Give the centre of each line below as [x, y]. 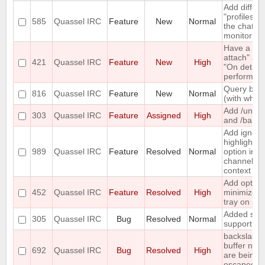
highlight [239, 142]
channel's [241, 161]
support [238, 224]
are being [241, 255]
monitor [238, 36]
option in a [243, 152]
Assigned [164, 116]
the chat [239, 26]
